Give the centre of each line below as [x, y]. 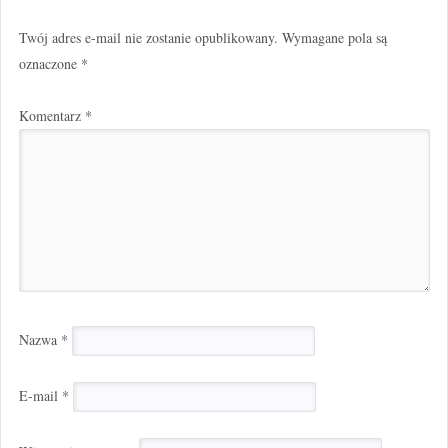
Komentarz [51, 115]
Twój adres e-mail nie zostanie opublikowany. [148, 37]
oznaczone [49, 63]
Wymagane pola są [334, 37]
